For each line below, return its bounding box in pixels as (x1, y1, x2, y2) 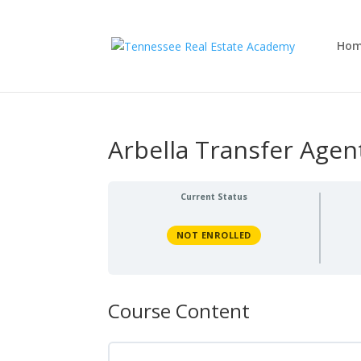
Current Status (180, 191, 247, 202)
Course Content (108, 297, 251, 324)
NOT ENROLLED (176, 229, 251, 241)
